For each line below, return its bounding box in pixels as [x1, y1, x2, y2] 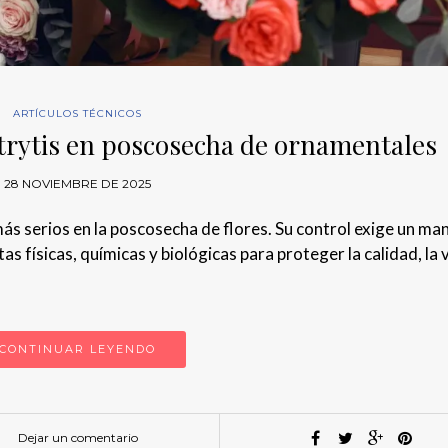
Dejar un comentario [18, 429, 139, 445]
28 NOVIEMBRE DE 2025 [4, 175, 152, 191]
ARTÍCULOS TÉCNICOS [13, 106, 143, 120]
